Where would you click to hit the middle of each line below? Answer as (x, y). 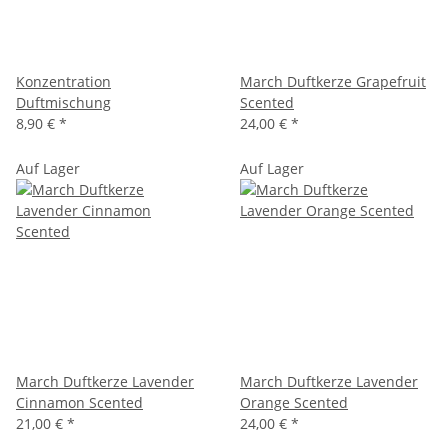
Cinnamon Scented (79, 402)
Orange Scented (294, 402)
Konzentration (63, 81)
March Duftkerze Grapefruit (333, 81)
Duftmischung (63, 102)
